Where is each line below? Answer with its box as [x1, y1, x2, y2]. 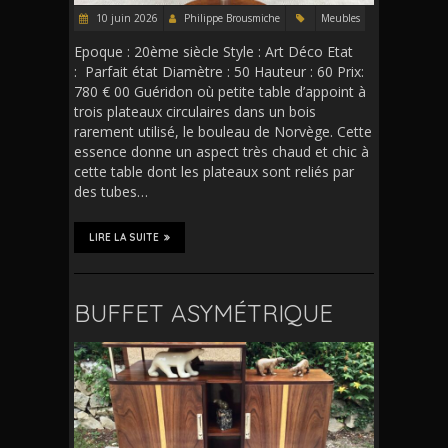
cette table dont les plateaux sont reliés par [74, 162, 354, 182]
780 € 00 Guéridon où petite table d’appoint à [74, 82, 366, 102]
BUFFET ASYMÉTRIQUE [74, 298, 333, 329]
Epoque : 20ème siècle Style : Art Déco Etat [74, 42, 353, 62]
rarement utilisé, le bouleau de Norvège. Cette [74, 122, 372, 142]
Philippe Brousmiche [184, 11, 280, 26]
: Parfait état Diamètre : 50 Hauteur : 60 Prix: [74, 62, 364, 82]
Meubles [321, 11, 360, 26]
